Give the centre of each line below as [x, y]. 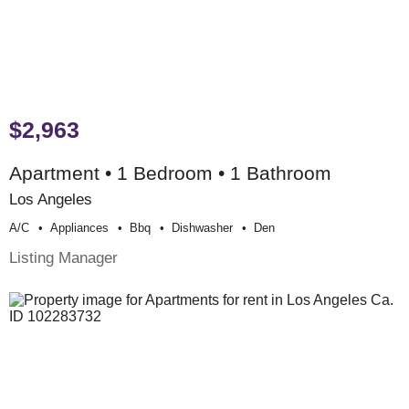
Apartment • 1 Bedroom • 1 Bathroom [170, 173]
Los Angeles [51, 199]
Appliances [79, 228]
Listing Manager [63, 258]
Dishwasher [202, 228]
